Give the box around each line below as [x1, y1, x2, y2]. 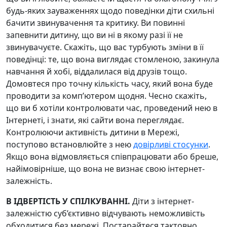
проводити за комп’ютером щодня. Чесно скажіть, [6, 90, 207, 101]
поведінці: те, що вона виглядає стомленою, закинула [6, 54, 219, 65]
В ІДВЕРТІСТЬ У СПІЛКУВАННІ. [6, 196, 130, 207]
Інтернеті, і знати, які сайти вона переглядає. [6, 115, 184, 126]
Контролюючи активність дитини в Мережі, [6, 127, 179, 138]
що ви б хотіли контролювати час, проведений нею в [6, 102, 217, 113]
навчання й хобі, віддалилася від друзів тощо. [6, 66, 187, 77]
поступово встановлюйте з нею [6, 139, 133, 150]
